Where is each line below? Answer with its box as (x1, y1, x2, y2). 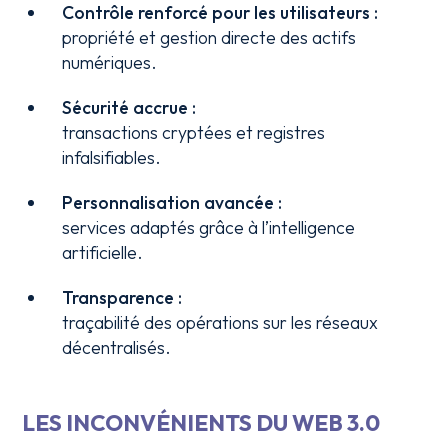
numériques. (62, 51, 158, 74)
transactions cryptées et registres (62, 121, 326, 144)
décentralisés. (62, 336, 172, 359)
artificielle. (62, 241, 144, 264)
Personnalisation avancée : (62, 191, 283, 214)
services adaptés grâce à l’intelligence (62, 216, 356, 239)
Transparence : (62, 286, 183, 309)
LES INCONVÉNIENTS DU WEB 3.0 (22, 409, 381, 437)
